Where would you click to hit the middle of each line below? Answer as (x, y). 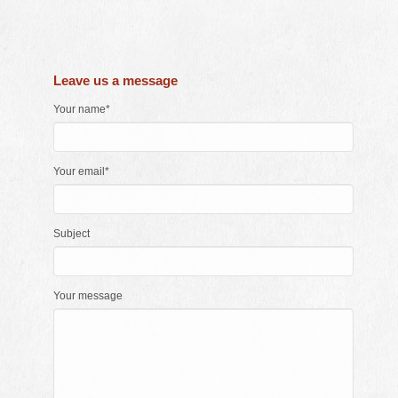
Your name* (82, 109)
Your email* (81, 171)
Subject (72, 234)
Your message (88, 296)
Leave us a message (115, 80)
